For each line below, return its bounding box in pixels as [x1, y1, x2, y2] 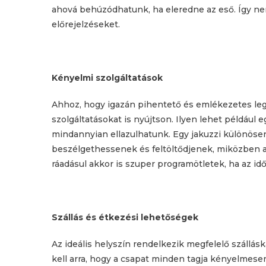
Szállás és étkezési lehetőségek [52, 212, 198, 223]
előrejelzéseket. [52, 19, 120, 30]
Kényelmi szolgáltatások [52, 72, 163, 83]
